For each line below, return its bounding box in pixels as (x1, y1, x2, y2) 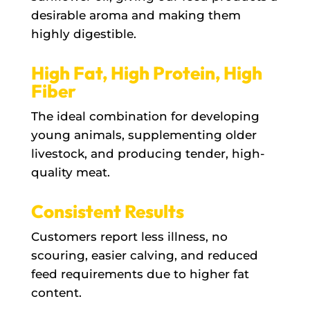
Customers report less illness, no (30, 229, 228, 244)
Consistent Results (30, 199, 184, 223)
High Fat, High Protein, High (30, 61, 262, 84)
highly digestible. (30, 26, 136, 41)
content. (30, 285, 82, 300)
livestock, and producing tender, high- (30, 146, 265, 161)
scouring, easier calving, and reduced (30, 248, 258, 262)
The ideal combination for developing (30, 109, 259, 123)
